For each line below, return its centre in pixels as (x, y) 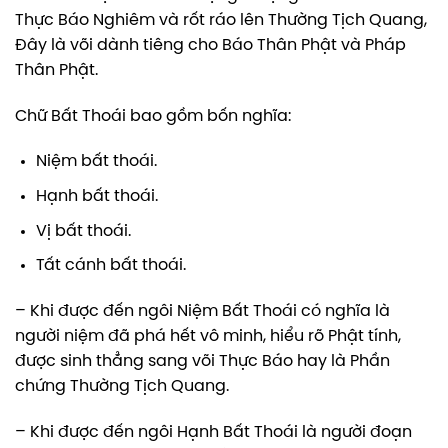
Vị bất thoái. (83, 231)
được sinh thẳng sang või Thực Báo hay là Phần (202, 362)
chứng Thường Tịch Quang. (122, 387)
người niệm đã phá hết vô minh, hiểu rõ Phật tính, (208, 337)
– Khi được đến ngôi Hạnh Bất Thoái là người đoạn (213, 432)
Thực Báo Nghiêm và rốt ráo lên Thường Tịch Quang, (221, 20)
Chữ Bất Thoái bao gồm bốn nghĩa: (153, 116)
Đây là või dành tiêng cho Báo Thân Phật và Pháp (210, 45)
